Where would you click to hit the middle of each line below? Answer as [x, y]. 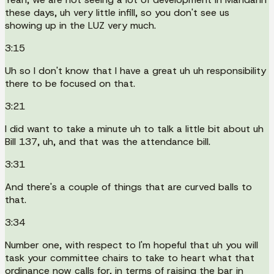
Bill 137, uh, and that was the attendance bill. [108, 141]
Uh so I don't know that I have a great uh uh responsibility [135, 70]
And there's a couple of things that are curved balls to [128, 187]
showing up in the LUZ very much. [80, 25]
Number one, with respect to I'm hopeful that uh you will [131, 245]
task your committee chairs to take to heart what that [130, 257]
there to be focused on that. [70, 83]
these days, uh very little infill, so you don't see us [117, 12]
